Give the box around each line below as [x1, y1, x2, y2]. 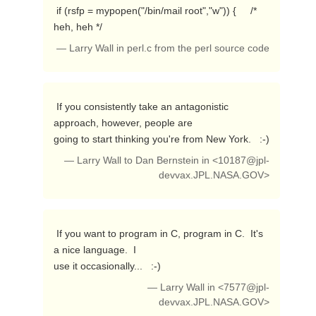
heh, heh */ [53, 21, 105, 32]
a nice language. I [53, 244, 136, 255]
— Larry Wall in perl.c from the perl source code [56, 43, 270, 54]
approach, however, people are [53, 117, 193, 128]
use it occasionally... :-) [53, 260, 164, 272]
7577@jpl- [224, 282, 270, 293]
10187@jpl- [218, 155, 270, 166]
